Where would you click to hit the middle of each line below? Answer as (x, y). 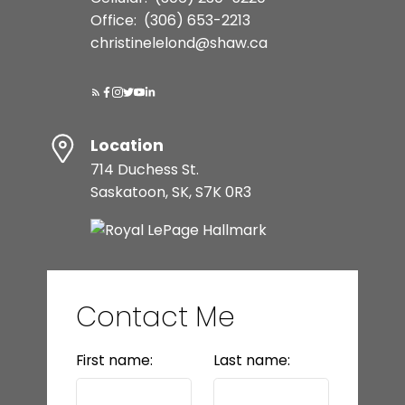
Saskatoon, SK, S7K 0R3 (170, 192)
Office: (115, 20)
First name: (114, 360)
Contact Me (155, 316)
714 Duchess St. (144, 169)
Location (127, 145)
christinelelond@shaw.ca (179, 42)
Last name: (252, 360)
